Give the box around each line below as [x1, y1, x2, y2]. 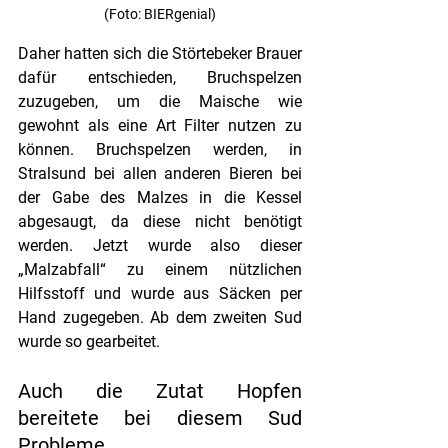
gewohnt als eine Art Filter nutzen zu [18, 116, 302, 136]
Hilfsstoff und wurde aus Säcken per [18, 284, 302, 304]
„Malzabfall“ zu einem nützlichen [18, 260, 302, 280]
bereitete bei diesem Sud [18, 406, 302, 431]
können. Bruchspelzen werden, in [18, 140, 302, 160]
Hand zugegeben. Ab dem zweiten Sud [18, 308, 302, 328]
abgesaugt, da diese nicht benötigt [18, 212, 302, 232]
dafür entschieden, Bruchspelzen [18, 68, 302, 88]
